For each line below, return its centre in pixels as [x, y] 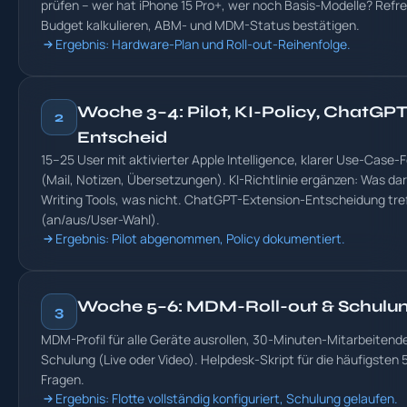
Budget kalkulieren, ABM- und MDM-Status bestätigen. [200, 25]
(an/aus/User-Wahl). [100, 219]
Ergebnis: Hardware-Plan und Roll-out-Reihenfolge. [203, 44]
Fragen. [63, 379]
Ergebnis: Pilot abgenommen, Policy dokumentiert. [200, 238]
